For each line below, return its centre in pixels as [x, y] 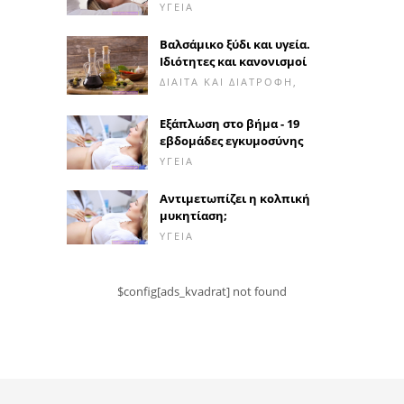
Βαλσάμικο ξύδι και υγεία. [235, 44]
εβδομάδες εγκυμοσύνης [231, 141]
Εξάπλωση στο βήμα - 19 [230, 124]
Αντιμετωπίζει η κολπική [235, 198]
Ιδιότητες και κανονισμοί [233, 61]
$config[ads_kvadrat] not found [202, 291]
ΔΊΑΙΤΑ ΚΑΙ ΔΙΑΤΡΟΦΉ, [229, 81]
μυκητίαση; [193, 215]
